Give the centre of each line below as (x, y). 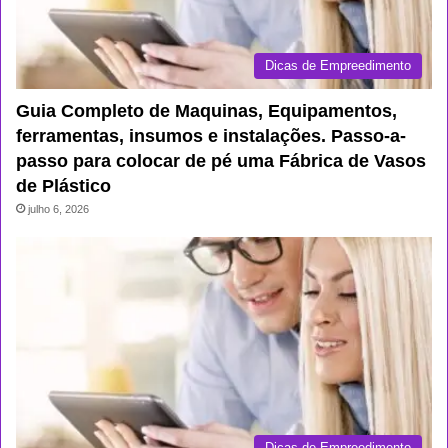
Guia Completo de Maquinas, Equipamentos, (206, 110)
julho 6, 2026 (58, 208)
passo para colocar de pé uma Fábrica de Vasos (221, 160)
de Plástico (63, 185)
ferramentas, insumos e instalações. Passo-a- (211, 135)
